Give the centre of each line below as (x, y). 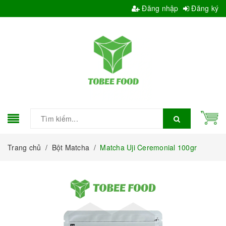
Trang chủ (24, 147)
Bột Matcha (70, 147)
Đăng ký (204, 8)
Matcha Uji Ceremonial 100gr (148, 147)
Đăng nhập (159, 8)
